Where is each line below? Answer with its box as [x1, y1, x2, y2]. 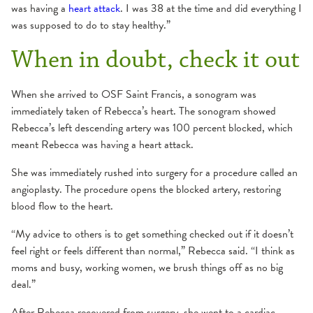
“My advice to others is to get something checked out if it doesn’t [11, 226, 293, 243]
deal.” [11, 276, 36, 293]
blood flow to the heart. [11, 198, 113, 215]
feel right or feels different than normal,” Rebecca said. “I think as [11, 242, 295, 260]
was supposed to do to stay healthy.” [11, 17, 170, 34]
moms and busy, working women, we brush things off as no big [11, 259, 283, 277]
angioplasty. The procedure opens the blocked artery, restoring [11, 181, 281, 198]
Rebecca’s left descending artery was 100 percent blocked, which [11, 119, 293, 137]
